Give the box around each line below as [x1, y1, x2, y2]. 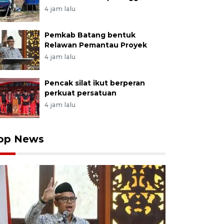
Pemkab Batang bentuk [44, 30, 135, 39]
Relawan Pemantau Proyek [44, 40, 147, 49]
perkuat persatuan [44, 88, 116, 97]
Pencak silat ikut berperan [44, 78, 145, 87]
